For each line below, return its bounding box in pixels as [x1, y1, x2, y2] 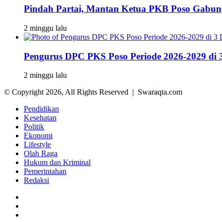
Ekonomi [24, 131, 53, 140]
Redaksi [24, 176, 49, 185]
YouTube [23, 210, 52, 219]
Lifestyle [24, 140, 51, 149]
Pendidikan [24, 105, 59, 113]
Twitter [23, 201, 46, 210]
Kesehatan [24, 113, 56, 122]
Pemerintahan [24, 167, 66, 176]
